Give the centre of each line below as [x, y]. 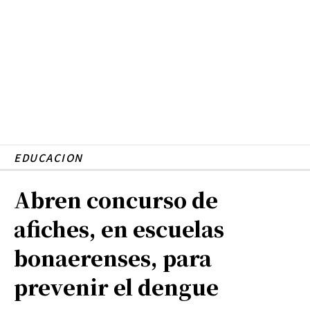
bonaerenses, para [113, 257]
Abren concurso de [116, 199]
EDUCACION [48, 157]
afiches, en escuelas [119, 228]
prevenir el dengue [116, 286]
